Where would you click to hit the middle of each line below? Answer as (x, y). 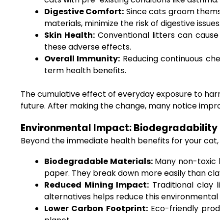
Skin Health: (69, 35)
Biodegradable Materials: (98, 161)
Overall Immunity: (82, 59)
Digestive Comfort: (84, 12)
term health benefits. (85, 70)
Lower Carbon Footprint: (96, 208)
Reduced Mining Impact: (97, 185)
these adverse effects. (88, 47)
